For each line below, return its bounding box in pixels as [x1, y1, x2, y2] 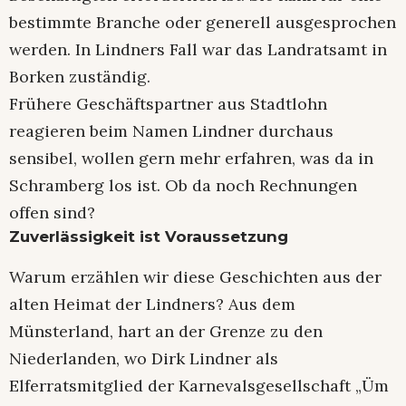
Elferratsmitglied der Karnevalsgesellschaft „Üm [9, 374, 389, 396]
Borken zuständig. [9, 66, 150, 88]
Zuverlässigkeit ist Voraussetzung [9, 227, 288, 246]
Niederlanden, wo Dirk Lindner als [9, 347, 278, 369]
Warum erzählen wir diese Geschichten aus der [9, 266, 382, 287]
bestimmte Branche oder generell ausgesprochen [9, 12, 396, 34]
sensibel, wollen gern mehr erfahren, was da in [9, 148, 373, 169]
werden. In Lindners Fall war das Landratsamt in [9, 39, 387, 61]
